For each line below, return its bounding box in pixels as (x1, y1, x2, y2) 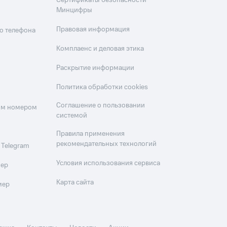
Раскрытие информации (56, 63, 135, 73)
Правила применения (56, 129, 125, 139)
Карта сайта (56, 177, 94, 187)
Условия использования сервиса (56, 158, 161, 168)
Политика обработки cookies (56, 82, 148, 92)
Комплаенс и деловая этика (56, 44, 144, 54)
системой (56, 110, 88, 121)
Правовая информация (56, 24, 130, 34)
